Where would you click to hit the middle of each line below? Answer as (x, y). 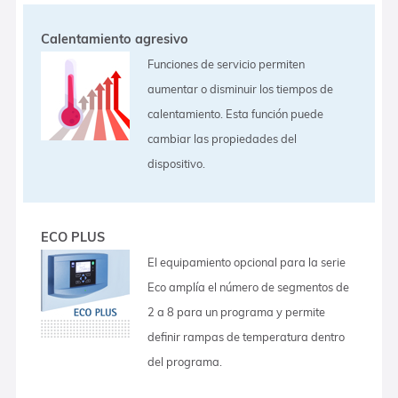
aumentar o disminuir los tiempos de (241, 88)
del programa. (185, 361)
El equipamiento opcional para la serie (247, 262)
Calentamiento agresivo (115, 39)
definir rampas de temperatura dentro (247, 336)
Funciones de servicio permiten (227, 64)
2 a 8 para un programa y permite (237, 311)
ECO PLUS (73, 237)
